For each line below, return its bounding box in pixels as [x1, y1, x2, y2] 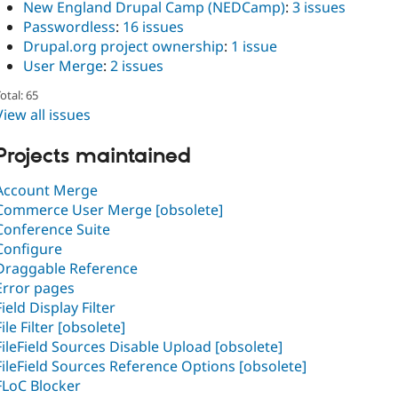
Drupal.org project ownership [23, 36, 224, 56]
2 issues [110, 55, 163, 76]
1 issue [231, 36, 277, 56]
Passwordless [23, 16, 115, 36]
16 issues [123, 16, 184, 36]
